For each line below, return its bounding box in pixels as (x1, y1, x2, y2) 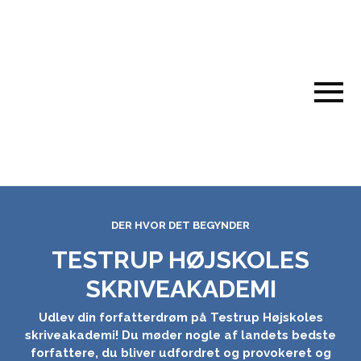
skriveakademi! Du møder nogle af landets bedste (25, 327, 336, 342)
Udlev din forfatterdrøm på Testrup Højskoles (38, 309, 323, 325)
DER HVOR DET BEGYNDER (111, 219, 250, 231)
